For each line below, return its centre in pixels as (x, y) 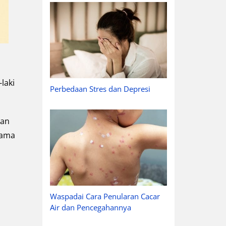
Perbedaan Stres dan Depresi (100, 89)
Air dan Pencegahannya (90, 207)
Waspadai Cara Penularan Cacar (105, 196)
